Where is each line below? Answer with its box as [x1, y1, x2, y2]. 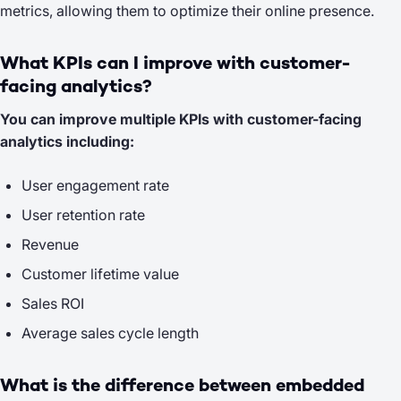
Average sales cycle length [21, 323, 199, 342]
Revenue [21, 235, 79, 253]
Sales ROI [21, 294, 84, 312]
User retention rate [21, 205, 145, 224]
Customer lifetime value [21, 264, 179, 283]
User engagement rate [21, 175, 169, 194]
